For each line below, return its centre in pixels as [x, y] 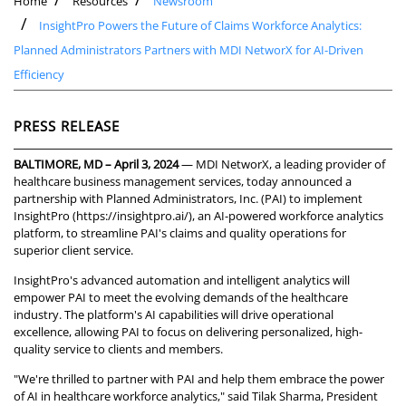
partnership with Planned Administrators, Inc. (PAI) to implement [188, 199]
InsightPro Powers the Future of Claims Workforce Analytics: [200, 26]
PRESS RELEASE [67, 126]
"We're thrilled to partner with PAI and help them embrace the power [199, 379]
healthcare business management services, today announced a [183, 182]
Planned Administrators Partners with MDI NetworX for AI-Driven [188, 50]
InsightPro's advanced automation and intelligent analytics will [182, 280]
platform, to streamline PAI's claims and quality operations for [180, 233]
